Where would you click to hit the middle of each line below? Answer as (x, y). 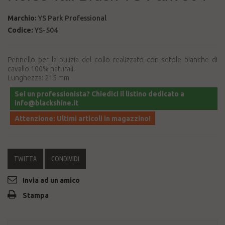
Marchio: (22, 18)
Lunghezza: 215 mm (38, 78)
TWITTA (25, 159)
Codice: (20, 30)
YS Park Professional (72, 18)
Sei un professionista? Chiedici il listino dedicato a (99, 94)
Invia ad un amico (51, 180)
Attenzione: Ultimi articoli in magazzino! (83, 119)
